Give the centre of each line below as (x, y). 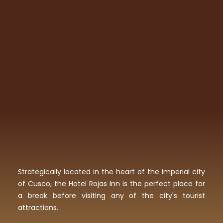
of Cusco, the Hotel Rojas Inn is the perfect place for (111, 183)
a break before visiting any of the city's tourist (111, 195)
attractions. (38, 207)
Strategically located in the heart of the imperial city (111, 171)
